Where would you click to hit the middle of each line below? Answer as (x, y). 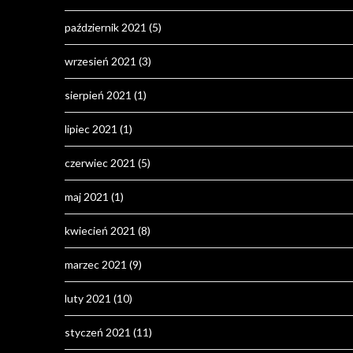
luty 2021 (88, 299)
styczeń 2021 (98, 333)
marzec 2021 (96, 265)
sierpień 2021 (98, 95)
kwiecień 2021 (100, 231)
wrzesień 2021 (100, 61)
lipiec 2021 (91, 129)
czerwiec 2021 (100, 163)
